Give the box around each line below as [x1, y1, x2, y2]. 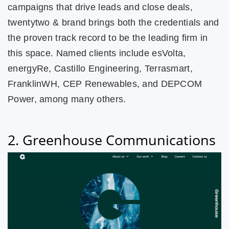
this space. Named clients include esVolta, [8, 48, 186, 58]
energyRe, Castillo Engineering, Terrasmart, [8, 63, 193, 74]
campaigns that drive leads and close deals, [8, 2, 193, 12]
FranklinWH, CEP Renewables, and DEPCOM [8, 78, 202, 89]
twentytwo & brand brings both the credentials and [8, 17, 219, 28]
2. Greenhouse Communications [8, 130, 216, 149]
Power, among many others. [8, 94, 126, 104]
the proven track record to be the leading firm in [8, 32, 208, 43]
